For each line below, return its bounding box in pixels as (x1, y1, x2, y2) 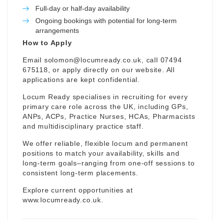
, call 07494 (141, 55, 182, 64)
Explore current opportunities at (23, 186, 133, 194)
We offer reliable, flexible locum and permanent (23, 139, 188, 147)
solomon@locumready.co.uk (44, 55, 142, 64)
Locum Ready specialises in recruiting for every (23, 92, 188, 101)
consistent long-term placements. (23, 168, 138, 177)
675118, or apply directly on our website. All (23, 65, 175, 74)
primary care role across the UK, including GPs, (23, 102, 189, 110)
